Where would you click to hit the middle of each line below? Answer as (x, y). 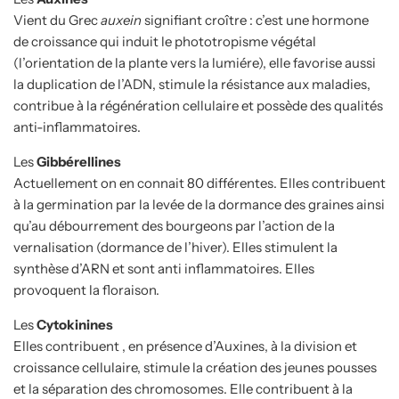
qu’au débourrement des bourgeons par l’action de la (174, 225)
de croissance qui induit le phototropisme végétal (165, 41)
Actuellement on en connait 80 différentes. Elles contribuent (199, 183)
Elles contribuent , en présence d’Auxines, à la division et (185, 346)
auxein (121, 20)
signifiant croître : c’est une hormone (256, 20)
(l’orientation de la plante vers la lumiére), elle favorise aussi (195, 62)
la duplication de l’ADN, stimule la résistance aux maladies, (192, 84)
